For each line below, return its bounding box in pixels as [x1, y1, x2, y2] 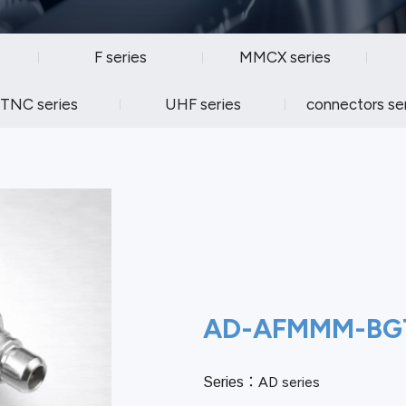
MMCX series [239, 48, 332, 66]
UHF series [165, 95, 241, 113]
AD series [258, 372, 320, 391]
